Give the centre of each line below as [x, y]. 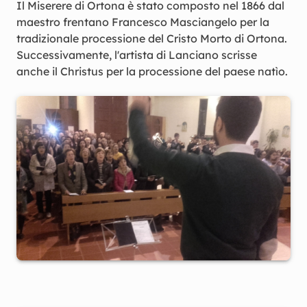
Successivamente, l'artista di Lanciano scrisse [137, 55]
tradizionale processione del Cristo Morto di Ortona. [152, 38]
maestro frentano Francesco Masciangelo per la [143, 22]
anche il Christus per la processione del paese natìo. [152, 71]
